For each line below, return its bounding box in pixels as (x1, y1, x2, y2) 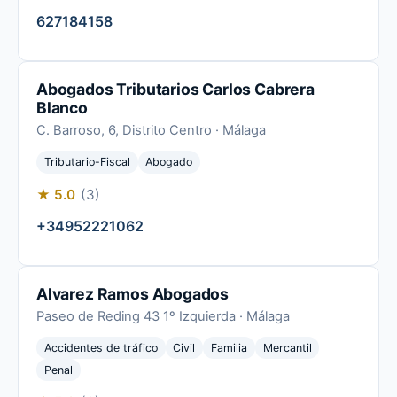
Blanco (36, 98, 88, 118)
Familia (210, 340, 247, 354)
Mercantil (262, 340, 312, 354)
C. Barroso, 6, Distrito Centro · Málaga (36, 122, 266, 139)
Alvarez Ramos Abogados (36, 284, 230, 303)
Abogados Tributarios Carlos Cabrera (36, 80, 315, 99)
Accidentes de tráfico (43, 340, 158, 354)
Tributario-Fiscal (43, 155, 130, 169)
